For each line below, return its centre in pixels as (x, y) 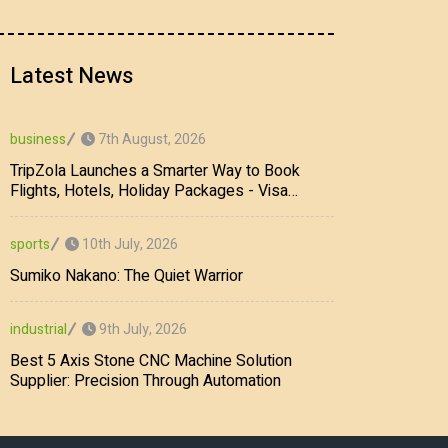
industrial (38, 330)
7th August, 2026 (150, 139)
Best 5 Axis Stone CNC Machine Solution (151, 361)
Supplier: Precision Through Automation (145, 381)
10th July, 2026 (128, 244)
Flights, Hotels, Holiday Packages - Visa (149, 191)
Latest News (71, 76)
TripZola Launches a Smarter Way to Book (155, 171)
